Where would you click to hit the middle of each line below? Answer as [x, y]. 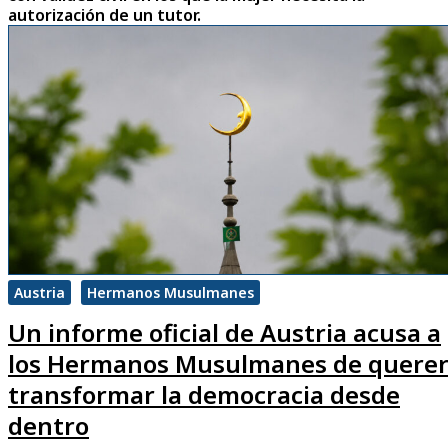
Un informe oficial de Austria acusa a [224, 333]
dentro [48, 426]
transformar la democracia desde [204, 395]
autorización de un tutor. [104, 15]
